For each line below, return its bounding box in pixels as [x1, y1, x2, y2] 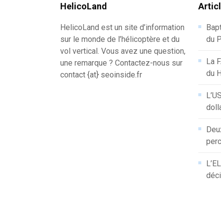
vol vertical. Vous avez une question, [60, 46, 185, 56]
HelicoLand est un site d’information [60, 23, 184, 32]
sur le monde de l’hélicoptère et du [60, 35, 180, 44]
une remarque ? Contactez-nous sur [60, 58, 183, 68]
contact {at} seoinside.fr [60, 70, 142, 79]
